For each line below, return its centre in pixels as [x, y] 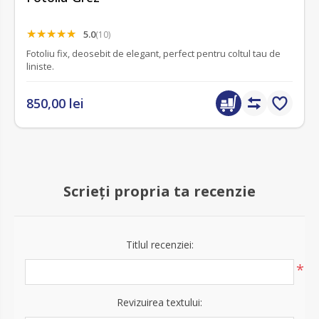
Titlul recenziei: [159, 245]
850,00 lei [55, 104]
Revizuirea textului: [159, 303]
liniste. [40, 67]
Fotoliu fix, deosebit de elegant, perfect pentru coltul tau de [153, 54]
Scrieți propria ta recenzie [159, 192]
